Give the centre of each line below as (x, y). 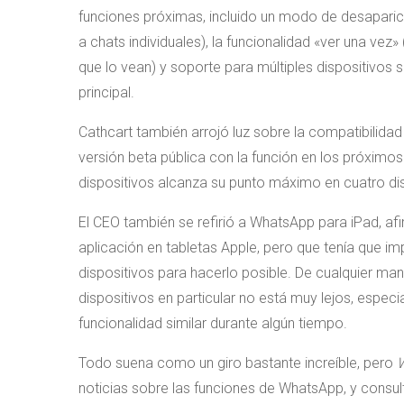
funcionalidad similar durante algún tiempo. (213, 323)
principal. (106, 92)
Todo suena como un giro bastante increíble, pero (238, 363)
